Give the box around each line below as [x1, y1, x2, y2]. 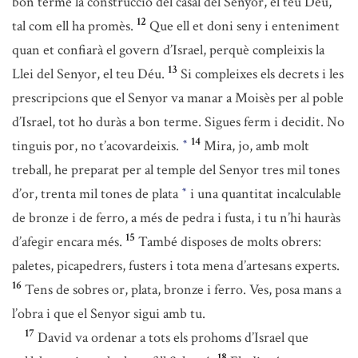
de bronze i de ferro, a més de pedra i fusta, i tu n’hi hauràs [12, 209, 340, 227]
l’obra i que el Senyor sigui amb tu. [12, 304, 205, 323]
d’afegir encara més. [12, 233, 122, 251]
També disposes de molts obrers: [138, 233, 321, 251]
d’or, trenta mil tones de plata [12, 185, 181, 203]
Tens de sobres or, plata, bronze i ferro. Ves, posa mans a [25, 280, 341, 299]
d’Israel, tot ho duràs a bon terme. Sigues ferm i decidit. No [12, 113, 344, 131]
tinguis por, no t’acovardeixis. [12, 137, 182, 155]
